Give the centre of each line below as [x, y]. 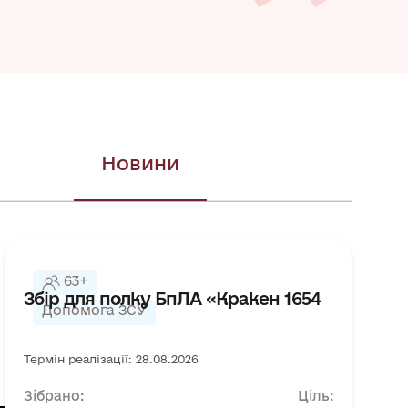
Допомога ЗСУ [94, 310]
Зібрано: [54, 396]
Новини [140, 163]
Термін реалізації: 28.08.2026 [111, 359]
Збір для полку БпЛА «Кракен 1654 [172, 299]
